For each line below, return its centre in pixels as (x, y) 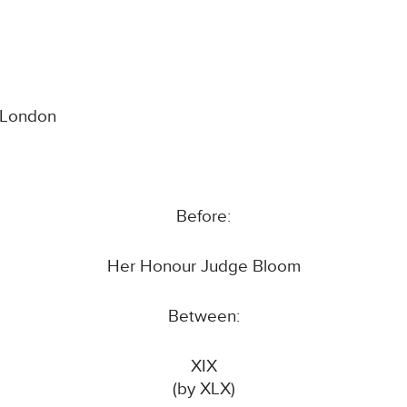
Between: (203, 317)
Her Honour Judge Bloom (203, 267)
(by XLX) (203, 390)
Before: (203, 217)
